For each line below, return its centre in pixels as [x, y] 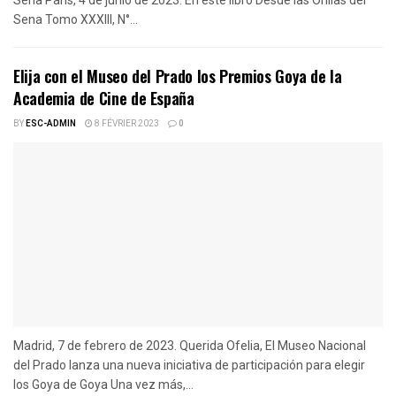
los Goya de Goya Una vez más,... [103, 384]
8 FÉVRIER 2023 [126, 123]
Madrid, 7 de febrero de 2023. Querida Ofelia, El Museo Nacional [190, 345]
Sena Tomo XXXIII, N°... [76, 19]
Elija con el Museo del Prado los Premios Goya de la [178, 76]
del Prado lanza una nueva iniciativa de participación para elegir [189, 365]
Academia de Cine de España [104, 98]
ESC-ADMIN [51, 123]
